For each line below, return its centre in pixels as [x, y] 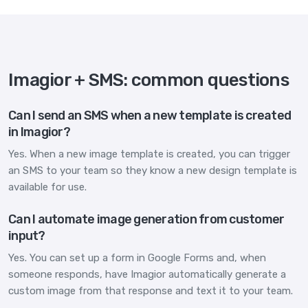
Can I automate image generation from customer [146, 219]
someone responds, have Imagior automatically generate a [147, 274]
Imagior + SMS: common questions [148, 80]
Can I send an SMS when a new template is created [150, 116]
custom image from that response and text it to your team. [151, 290]
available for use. [47, 187]
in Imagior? [39, 132]
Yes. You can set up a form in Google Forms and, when [137, 257]
